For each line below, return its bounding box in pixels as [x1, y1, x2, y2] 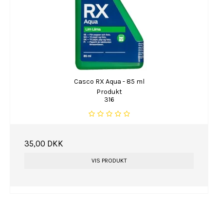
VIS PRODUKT [91, 157, 127, 164]
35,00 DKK [24, 139, 63, 149]
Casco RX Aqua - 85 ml [73, 77, 145, 86]
